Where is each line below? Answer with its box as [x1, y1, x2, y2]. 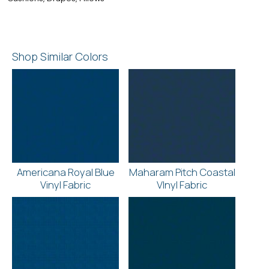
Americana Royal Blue [16, 165, 115, 179]
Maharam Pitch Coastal [128, 165, 235, 179]
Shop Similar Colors [12, 49, 108, 64]
